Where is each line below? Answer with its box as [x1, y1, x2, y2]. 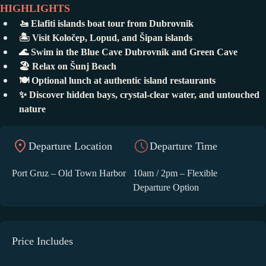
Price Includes [12, 235, 73, 247]
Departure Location [28, 140, 112, 152]
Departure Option [133, 182, 199, 192]
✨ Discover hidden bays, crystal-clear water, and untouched [19, 89, 259, 100]
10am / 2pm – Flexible [133, 167, 217, 178]
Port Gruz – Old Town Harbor [12, 167, 126, 178]
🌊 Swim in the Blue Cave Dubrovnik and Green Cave [19, 46, 237, 57]
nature [19, 103, 46, 114]
